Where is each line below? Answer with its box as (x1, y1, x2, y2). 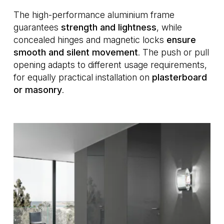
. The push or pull (138, 46, 209, 57)
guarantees (13, 21, 61, 32)
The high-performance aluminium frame (13, 9, 174, 20)
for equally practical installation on (13, 71, 152, 82)
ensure (166, 34, 196, 45)
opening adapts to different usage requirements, (13, 59, 207, 70)
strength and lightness (61, 21, 156, 32)
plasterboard (152, 71, 207, 82)
